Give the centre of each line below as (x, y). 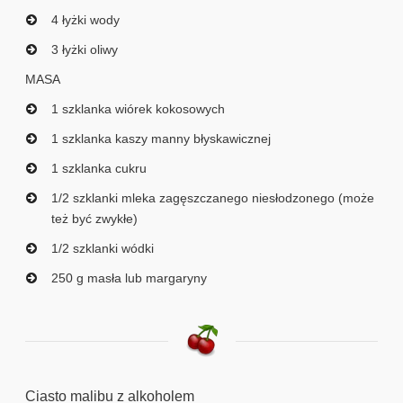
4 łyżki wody (85, 20)
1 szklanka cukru (99, 169)
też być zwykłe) (94, 219)
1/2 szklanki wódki (103, 249)
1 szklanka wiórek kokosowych (138, 109)
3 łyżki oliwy (85, 50)
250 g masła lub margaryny (129, 278)
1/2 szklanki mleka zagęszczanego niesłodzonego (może (213, 198)
